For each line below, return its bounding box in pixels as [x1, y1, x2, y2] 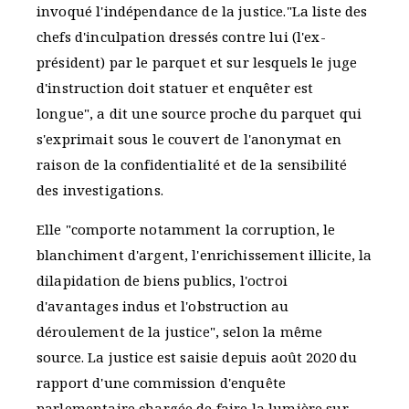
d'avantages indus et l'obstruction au [37, 297, 289, 316]
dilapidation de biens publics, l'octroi [37, 271, 288, 290]
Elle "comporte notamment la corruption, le [37, 220, 336, 239]
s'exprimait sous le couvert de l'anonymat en [37, 130, 342, 149]
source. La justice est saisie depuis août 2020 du [37, 348, 358, 367]
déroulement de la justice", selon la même [37, 322, 323, 341]
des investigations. [37, 181, 163, 200]
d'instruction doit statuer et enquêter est [37, 79, 314, 98]
